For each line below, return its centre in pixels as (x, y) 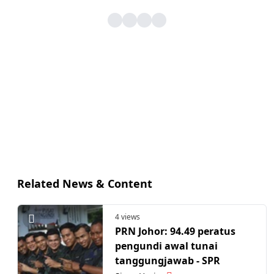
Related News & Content (85, 183)
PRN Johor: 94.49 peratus (175, 231)
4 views (128, 217)
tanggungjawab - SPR (168, 261)
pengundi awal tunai (166, 246)
